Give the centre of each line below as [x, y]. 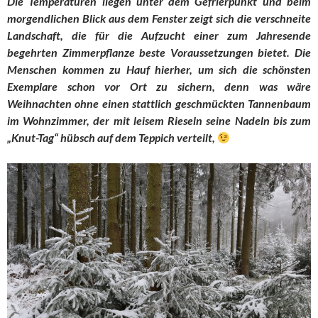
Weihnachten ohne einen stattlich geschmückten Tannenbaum [159, 104]
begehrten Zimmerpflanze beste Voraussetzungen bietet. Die [159, 53]
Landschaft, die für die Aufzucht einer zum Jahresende [159, 35]
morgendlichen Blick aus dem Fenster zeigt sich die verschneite [159, 18]
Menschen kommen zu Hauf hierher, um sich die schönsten [159, 70]
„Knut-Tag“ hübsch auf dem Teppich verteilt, [112, 138]
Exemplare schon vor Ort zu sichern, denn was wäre [159, 87]
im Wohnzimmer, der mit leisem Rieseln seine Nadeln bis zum [159, 121]
